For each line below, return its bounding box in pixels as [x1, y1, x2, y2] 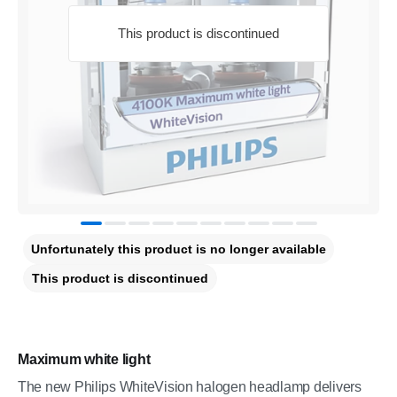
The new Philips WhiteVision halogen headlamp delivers [18, 379, 362, 394]
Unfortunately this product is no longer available [31, 242, 326, 256]
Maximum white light [18, 352, 151, 367]
